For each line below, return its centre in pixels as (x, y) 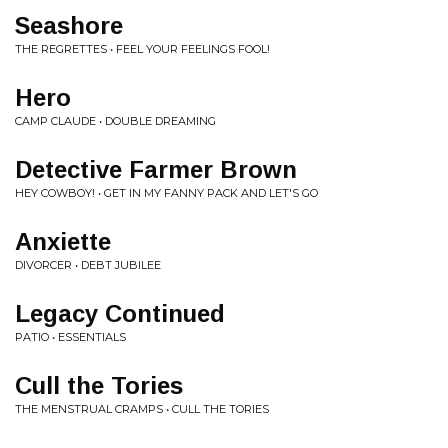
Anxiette (63, 241)
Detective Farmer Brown (156, 169)
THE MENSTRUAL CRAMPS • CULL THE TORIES (142, 409)
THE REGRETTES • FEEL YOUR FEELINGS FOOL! (142, 49)
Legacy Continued (120, 313)
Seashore (69, 25)
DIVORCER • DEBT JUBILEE (88, 265)
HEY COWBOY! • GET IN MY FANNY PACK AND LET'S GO (166, 193)
